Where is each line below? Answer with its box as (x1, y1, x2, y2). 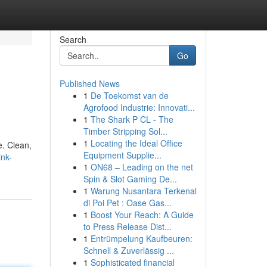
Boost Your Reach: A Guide (90, 209, 194, 221)
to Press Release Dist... (83, 221, 172, 232)
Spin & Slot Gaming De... (83, 173, 177, 185)
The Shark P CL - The (90, 113, 173, 125)
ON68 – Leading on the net (90, 161, 193, 173)
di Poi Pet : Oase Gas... (83, 197, 172, 209)
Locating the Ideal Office (90, 137, 182, 149)
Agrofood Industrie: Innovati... (83, 101, 195, 113)
